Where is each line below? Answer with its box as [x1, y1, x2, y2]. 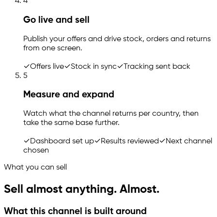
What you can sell [4, 164, 67, 172]
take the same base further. [23, 119, 120, 127]
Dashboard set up [30, 138, 94, 146]
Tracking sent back [124, 62, 190, 71]
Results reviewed [101, 138, 159, 146]
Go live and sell [23, 16, 90, 25]
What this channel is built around [4, 207, 147, 216]
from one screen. [23, 44, 82, 52]
